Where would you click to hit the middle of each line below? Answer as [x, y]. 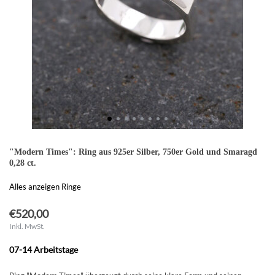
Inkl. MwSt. [27, 226]
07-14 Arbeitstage [44, 250]
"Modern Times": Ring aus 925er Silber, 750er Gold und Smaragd [133, 152]
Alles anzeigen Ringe [45, 187]
